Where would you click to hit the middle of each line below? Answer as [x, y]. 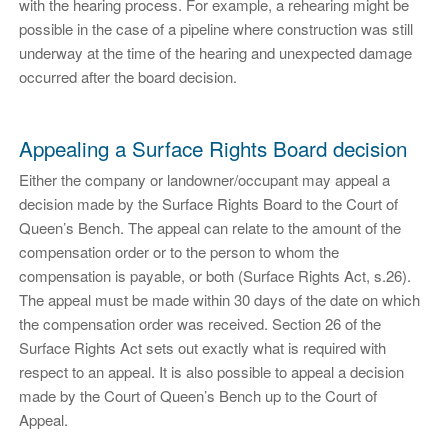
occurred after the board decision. [127, 77]
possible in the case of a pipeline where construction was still [215, 29]
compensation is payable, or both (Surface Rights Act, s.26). [214, 275]
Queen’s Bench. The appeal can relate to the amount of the [209, 227]
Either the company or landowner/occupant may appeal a [204, 179]
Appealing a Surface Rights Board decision [212, 147]
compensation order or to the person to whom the [178, 251]
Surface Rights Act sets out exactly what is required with [202, 347]
